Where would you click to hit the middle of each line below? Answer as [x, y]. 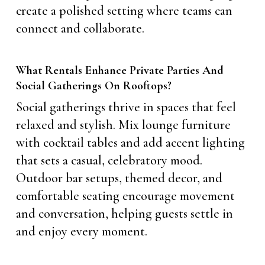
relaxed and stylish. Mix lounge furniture [123, 125]
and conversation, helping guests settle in [124, 213]
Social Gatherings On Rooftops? [93, 85]
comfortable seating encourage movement [125, 195]
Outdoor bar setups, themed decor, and [119, 178]
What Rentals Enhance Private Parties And [119, 70]
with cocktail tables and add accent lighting [130, 142]
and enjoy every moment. [81, 231]
